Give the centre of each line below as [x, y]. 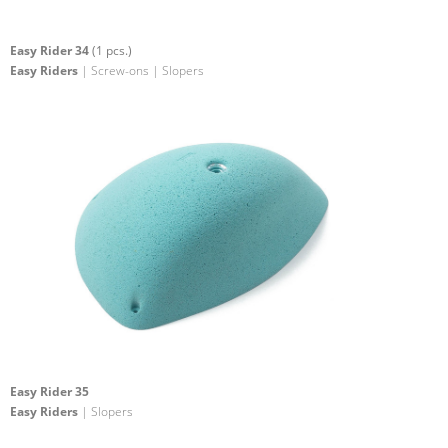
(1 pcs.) [110, 51]
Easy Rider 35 [49, 391]
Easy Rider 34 [49, 51]
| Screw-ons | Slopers [141, 71]
